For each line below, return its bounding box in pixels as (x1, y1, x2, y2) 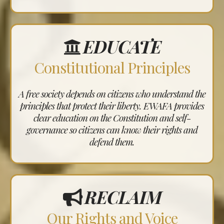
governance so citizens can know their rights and (26, 123, 197, 136)
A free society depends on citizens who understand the (18, 87, 205, 100)
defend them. (89, 135, 134, 148)
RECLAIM (84, 185, 161, 209)
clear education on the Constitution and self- (33, 111, 191, 124)
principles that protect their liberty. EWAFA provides (20, 99, 204, 112)
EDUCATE (82, 34, 161, 58)
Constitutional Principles (34, 57, 190, 78)
